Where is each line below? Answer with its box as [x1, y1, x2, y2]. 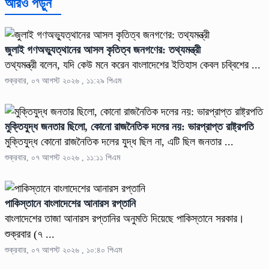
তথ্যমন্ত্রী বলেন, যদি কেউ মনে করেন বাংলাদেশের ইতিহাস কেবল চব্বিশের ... [5, 58, 261, 71]
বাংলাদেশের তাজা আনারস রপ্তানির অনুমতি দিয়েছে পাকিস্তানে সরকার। [5, 212, 244, 225]
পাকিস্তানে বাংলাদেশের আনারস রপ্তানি [5, 197, 136, 210]
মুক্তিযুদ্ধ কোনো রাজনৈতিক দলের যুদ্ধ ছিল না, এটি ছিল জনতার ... [5, 135, 234, 148]
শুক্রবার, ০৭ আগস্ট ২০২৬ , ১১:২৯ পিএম [5, 76, 121, 85]
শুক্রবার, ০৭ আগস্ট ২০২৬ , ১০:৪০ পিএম [5, 245, 122, 255]
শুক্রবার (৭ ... [5, 228, 55, 240]
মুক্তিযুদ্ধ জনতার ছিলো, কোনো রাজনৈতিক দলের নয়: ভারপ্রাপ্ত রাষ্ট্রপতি [5, 120, 254, 133]
